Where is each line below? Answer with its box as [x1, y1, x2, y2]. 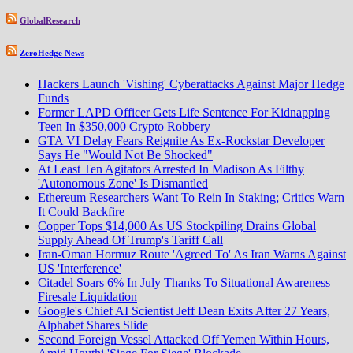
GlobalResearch [20, 15, 80, 25]
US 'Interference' [38, 261, 121, 275]
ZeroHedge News [20, 47, 84, 58]
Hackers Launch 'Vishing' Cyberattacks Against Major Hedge [38, 76, 344, 91]
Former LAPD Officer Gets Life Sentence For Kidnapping [38, 105, 330, 119]
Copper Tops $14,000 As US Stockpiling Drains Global [38, 218, 316, 232]
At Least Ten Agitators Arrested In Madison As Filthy [38, 162, 304, 176]
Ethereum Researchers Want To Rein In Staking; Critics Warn [38, 190, 344, 204]
